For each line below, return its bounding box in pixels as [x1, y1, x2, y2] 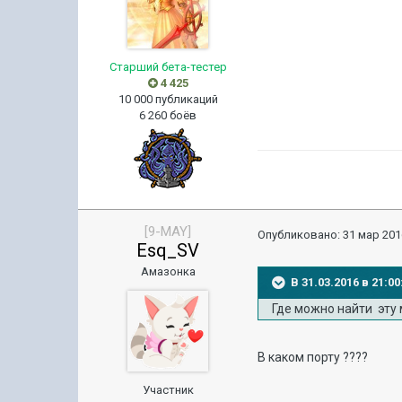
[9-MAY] [144, 223, 192, 240]
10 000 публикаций [118, 92, 218, 106]
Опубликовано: [258, 228, 344, 241]
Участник [142, 383, 194, 397]
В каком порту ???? [258, 350, 369, 365]
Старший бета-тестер [109, 60, 227, 74]
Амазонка [140, 265, 196, 278]
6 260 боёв [139, 109, 197, 122]
